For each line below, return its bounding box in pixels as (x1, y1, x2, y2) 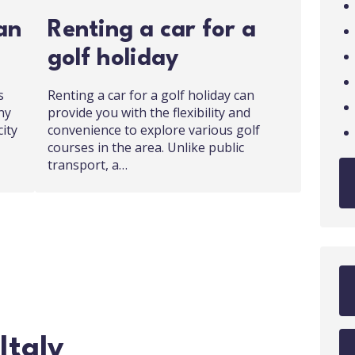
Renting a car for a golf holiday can (48, 86, 254, 104)
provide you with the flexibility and (48, 104, 250, 121)
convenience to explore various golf (48, 121, 260, 139)
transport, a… (48, 156, 128, 174)
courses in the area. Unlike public (48, 139, 244, 156)
